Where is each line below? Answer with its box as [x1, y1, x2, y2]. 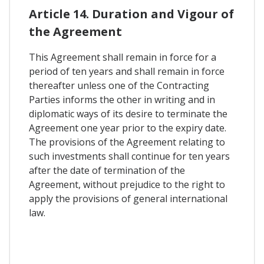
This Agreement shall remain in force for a [29, 50, 216, 64]
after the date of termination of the [29, 163, 185, 177]
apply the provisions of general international [29, 192, 227, 205]
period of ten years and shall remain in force [29, 64, 225, 78]
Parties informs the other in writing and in [29, 93, 215, 106]
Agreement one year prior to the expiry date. [29, 121, 226, 134]
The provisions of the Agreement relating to [29, 135, 225, 148]
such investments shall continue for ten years [29, 149, 230, 163]
